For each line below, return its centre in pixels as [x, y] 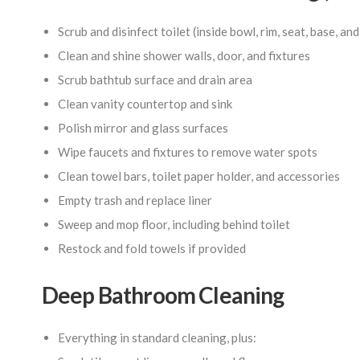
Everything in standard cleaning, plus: [157, 337]
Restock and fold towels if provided [152, 248]
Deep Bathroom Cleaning [163, 295]
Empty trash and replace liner [135, 200]
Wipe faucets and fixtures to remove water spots [188, 152]
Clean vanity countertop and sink [145, 104]
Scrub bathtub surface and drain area [155, 80]
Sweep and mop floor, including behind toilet [174, 224]
